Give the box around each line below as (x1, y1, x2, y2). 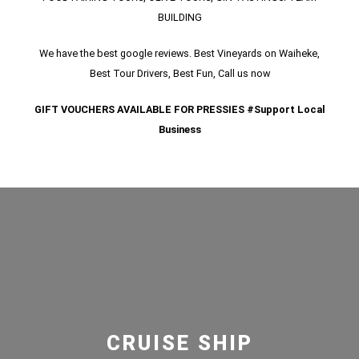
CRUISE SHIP (106, 331, 253, 355)
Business (158, 123, 201, 135)
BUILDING (157, 10, 202, 23)
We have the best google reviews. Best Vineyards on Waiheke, (39, 46, 320, 59)
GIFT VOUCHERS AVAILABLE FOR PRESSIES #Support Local (34, 103, 325, 115)
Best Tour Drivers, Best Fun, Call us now (89, 67, 270, 79)
